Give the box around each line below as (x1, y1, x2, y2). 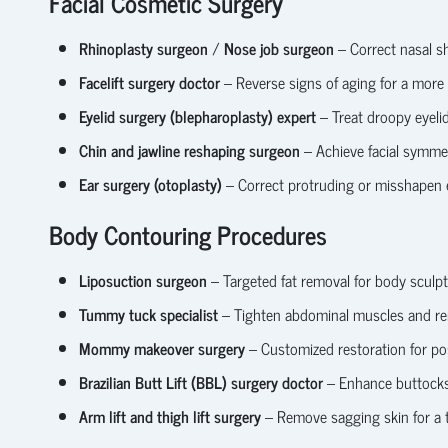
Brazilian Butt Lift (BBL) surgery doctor (78, 368, 323, 395)
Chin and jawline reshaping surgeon (78, 136, 300, 163)
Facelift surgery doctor (78, 68, 220, 95)
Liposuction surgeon (78, 266, 207, 293)
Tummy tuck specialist (78, 300, 218, 327)
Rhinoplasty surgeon (78, 34, 208, 61)
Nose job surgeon (223, 34, 334, 61)
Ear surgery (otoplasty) (78, 170, 222, 197)
